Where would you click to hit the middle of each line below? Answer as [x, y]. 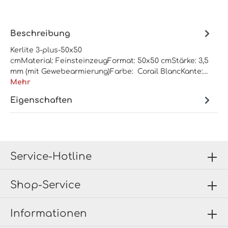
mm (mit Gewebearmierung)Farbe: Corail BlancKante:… [109, 72]
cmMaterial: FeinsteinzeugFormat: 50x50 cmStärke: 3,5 [109, 61]
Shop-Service [45, 185]
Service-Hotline [51, 156]
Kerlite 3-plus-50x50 [46, 50]
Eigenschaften [41, 100]
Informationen [49, 213]
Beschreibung [40, 33]
